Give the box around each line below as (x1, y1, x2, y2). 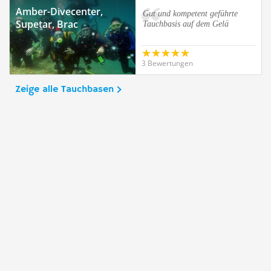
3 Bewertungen (142, 58, 193, 68)
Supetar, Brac (16, 18, 78, 31)
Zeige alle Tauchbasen (15, 83, 114, 96)
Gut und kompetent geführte (143, 9, 238, 18)
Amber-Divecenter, (16, 5, 103, 18)
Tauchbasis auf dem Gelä (143, 19, 229, 28)
